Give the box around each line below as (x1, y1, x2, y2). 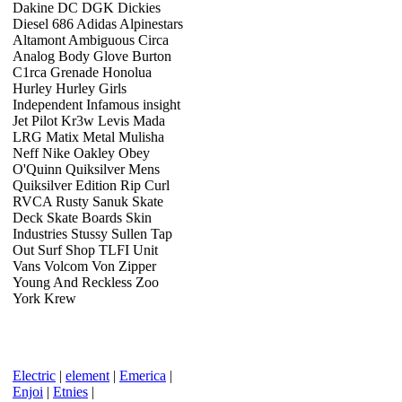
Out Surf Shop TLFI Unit (13, 242, 158, 258)
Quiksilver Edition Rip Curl (13, 178, 170, 193)
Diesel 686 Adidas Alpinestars (13, 16, 183, 31)
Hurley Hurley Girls (13, 81, 127, 96)
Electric (13, 368, 56, 383)
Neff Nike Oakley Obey (13, 145, 150, 161)
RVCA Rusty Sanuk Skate (13, 194, 163, 209)
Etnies (53, 384, 88, 399)
